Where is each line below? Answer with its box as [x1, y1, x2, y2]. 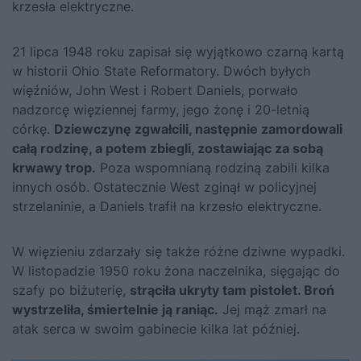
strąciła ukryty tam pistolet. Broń [130, 282, 334, 299]
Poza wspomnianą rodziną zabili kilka [96, 160, 330, 176]
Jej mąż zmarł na [218, 301, 326, 318]
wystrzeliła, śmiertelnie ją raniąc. [12, 301, 218, 318]
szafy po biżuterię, [12, 282, 130, 299]
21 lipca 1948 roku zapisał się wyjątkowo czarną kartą [12, 44, 344, 60]
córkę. [12, 121, 54, 138]
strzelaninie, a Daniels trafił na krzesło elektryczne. [12, 198, 322, 215]
